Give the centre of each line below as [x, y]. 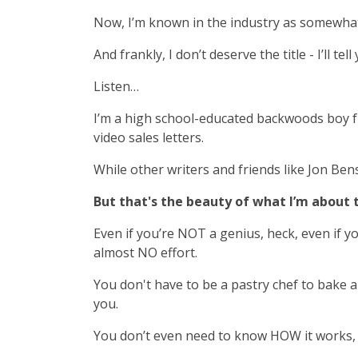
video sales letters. [149, 137]
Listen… [116, 86]
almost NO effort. [145, 253]
